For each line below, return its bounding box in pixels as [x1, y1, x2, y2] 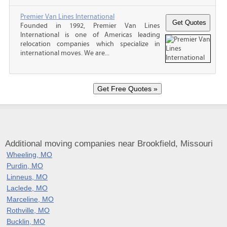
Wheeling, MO [7, 150, 52, 159]
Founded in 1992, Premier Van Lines [20, 21, 160, 30]
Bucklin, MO [7, 217, 45, 225]
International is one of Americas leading [20, 30, 160, 39]
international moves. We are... [20, 49, 109, 57]
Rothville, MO [7, 206, 50, 214]
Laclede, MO [7, 183, 48, 192]
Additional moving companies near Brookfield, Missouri [5, 138, 213, 148]
